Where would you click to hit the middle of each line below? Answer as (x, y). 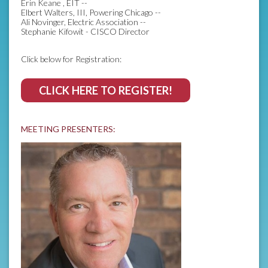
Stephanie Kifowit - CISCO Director (86, 31)
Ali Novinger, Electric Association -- (84, 22)
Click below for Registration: (71, 59)
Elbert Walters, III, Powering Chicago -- (92, 12)
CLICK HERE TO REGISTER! (106, 90)
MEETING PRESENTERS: (68, 129)
